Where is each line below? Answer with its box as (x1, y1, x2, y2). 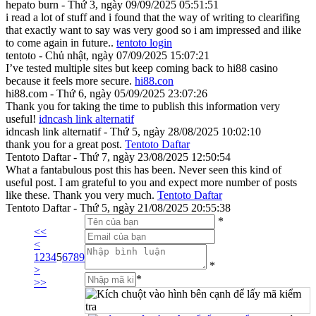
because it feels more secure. (6, 74, 135, 87)
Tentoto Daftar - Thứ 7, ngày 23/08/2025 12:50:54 (6, 150, 231, 163)
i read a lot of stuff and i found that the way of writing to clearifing (6, 11, 300, 23)
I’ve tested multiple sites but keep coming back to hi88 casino (6, 61, 278, 74)
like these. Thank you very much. (6, 188, 157, 201)
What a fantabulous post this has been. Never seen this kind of (6, 163, 281, 176)
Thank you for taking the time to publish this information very (6, 99, 280, 112)
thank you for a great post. (6, 138, 125, 150)
